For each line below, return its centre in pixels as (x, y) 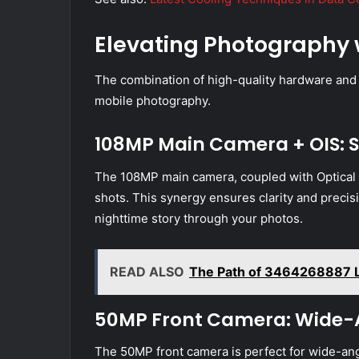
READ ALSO (147, 271)
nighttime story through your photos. (199, 218)
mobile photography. (153, 101)
